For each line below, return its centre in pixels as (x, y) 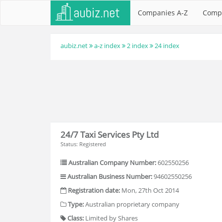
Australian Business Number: (110, 176)
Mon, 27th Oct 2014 (149, 190)
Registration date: (94, 190)
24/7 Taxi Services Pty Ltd (110, 134)
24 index (167, 46)
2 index (138, 46)
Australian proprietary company (132, 204)
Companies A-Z (163, 13)
